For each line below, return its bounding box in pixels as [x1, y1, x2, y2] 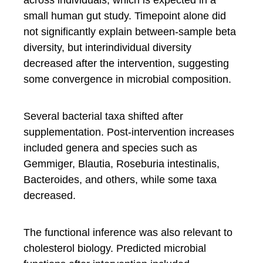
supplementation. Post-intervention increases [23, 126, 234, 138]
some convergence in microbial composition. [23, 73, 231, 85]
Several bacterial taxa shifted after [23, 110, 183, 122]
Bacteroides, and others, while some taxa [23, 173, 217, 186]
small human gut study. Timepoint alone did [23, 9, 226, 22]
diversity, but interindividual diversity [23, 41, 191, 53]
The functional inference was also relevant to [23, 226, 232, 238]
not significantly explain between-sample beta [23, 25, 236, 38]
